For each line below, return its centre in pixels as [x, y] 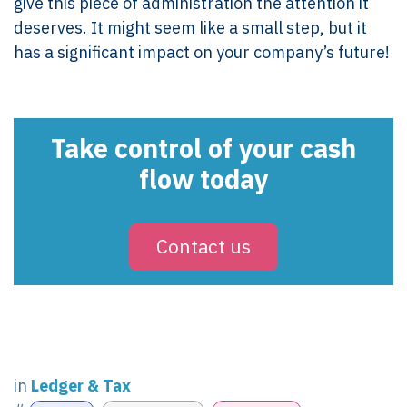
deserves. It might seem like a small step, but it [190, 27]
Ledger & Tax [81, 385]
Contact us [203, 247]
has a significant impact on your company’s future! [202, 52]
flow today [203, 179]
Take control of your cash [203, 148]
